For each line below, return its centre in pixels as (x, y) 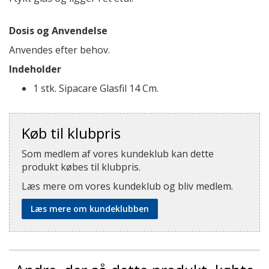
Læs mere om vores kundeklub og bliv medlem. (127, 186)
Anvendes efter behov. (59, 50)
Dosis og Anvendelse (58, 31)
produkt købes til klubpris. (81, 167)
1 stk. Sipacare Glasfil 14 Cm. (96, 88)
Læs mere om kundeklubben (90, 209)
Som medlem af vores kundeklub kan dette (118, 154)
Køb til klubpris (71, 133)
